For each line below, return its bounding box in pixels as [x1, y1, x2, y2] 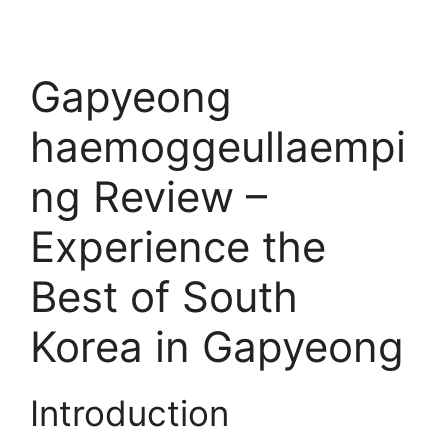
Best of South [30, 271, 298, 323]
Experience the [30, 221, 326, 273]
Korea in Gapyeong [30, 321, 404, 373]
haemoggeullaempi [30, 121, 406, 173]
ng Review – [30, 171, 267, 223]
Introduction [30, 392, 229, 435]
